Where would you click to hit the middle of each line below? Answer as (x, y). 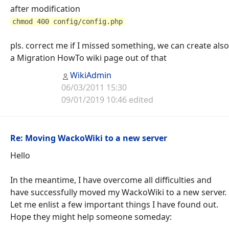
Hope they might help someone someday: (91, 216)
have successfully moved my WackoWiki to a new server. (118, 192)
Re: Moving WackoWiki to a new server (89, 138)
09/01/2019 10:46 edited (108, 99)
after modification (45, 8)
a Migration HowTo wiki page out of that (88, 58)
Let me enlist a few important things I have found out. (114, 204)
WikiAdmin (91, 75)
